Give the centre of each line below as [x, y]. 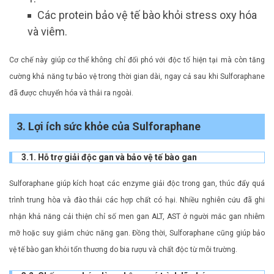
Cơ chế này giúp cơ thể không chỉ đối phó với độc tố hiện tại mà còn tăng [137, 60]
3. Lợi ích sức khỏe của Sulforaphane [109, 127]
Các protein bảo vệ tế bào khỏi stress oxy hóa [147, 15]
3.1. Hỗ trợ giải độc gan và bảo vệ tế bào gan [109, 157]
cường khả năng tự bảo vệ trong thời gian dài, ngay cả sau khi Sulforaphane [137, 77]
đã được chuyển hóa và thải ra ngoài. [71, 93]
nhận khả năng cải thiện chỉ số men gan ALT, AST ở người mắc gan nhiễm [137, 217]
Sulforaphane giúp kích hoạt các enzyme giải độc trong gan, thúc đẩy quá [137, 184]
